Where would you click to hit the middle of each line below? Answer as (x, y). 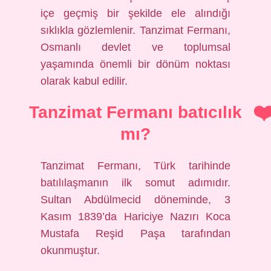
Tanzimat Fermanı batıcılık (135, 112)
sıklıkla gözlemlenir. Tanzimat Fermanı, (135, 30)
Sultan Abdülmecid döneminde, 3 (135, 200)
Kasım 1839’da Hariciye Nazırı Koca (135, 217)
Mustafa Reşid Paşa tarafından (135, 233)
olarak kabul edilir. (84, 81)
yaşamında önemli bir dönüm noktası (135, 64)
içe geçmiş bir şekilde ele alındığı (135, 13)
